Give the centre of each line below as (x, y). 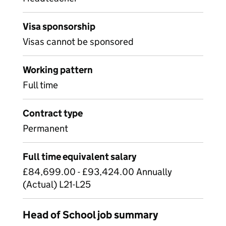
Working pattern (58, 70)
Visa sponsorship (59, 26)
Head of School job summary (90, 215)
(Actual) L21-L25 (57, 184)
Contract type (53, 113)
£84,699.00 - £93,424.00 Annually (97, 172)
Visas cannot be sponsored (78, 42)
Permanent (45, 128)
